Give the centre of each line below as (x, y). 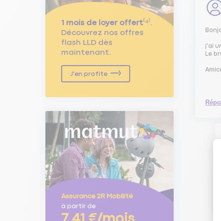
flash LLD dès (87, 42)
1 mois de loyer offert (102, 23)
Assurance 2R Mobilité (97, 196)
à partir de (78, 206)
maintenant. (86, 52)
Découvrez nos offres (102, 33)
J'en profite (89, 74)
